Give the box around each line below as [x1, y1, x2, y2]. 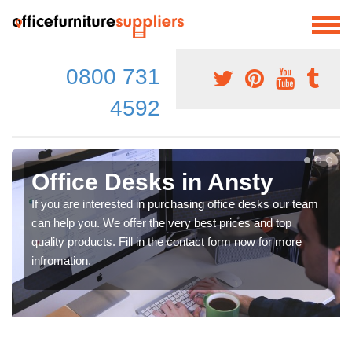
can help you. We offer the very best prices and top [31, 215, 291, 229]
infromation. [31, 253, 91, 267]
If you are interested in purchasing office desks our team [31, 196, 318, 211]
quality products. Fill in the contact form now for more [31, 234, 302, 248]
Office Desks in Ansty [31, 168, 273, 195]
